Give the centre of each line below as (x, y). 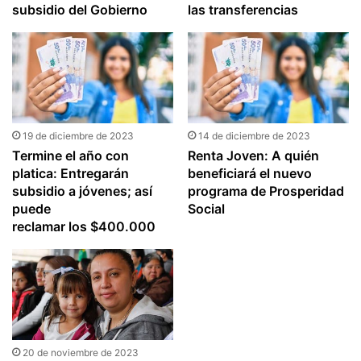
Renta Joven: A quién (253, 156)
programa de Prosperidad (266, 191)
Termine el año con (71, 156)
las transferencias (243, 10)
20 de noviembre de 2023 (81, 352)
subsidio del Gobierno (80, 10)
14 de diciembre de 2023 (254, 136)
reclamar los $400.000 (84, 227)
